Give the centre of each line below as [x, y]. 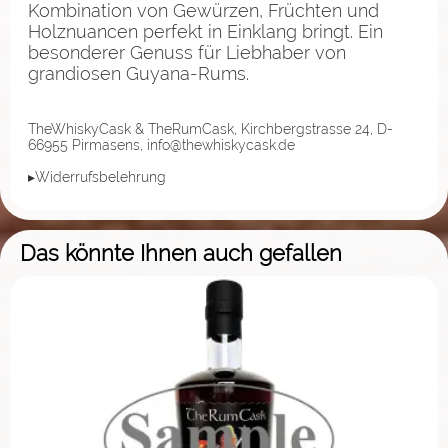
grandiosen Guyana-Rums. [138, 73]
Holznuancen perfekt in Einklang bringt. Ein [205, 31]
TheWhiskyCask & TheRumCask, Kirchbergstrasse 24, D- [210, 128]
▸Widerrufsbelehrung [97, 176]
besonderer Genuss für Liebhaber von [187, 52]
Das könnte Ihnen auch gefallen [181, 252]
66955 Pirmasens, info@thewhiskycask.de [161, 144]
